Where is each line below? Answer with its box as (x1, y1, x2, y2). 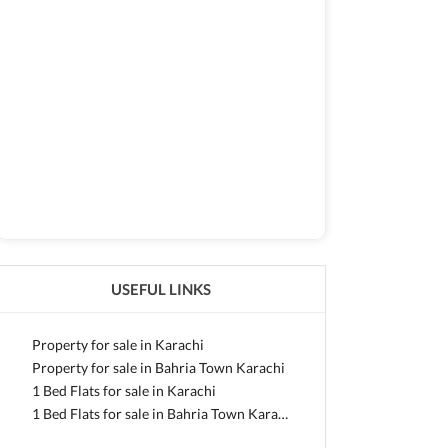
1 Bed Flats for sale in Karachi (32, 382, 216, 399)
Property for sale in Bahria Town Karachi (32, 359, 285, 376)
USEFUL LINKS (111, 280, 211, 298)
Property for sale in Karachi (32, 336, 204, 353)
